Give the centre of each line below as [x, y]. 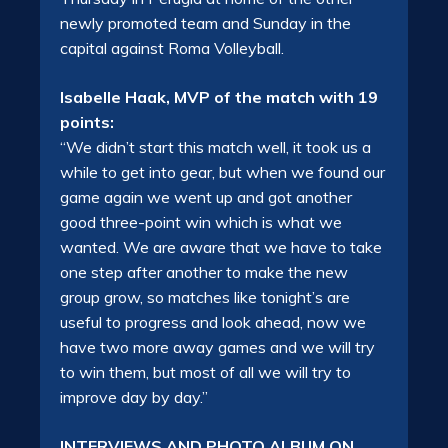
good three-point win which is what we [201, 222]
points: [87, 122]
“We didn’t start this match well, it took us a [215, 147]
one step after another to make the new [204, 272]
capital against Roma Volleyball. [172, 48]
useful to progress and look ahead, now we [213, 322]
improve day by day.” [134, 397]
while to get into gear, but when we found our [222, 172]
